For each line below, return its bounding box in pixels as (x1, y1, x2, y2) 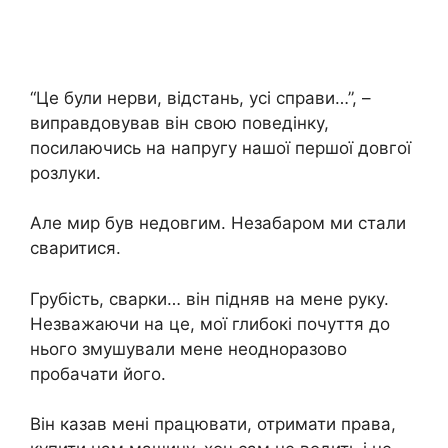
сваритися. (30, 238, 121, 259)
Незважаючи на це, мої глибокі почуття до (30, 313, 390, 334)
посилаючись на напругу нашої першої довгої (30, 137, 411, 158)
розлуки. (30, 162, 101, 183)
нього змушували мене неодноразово (30, 338, 347, 359)
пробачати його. (30, 363, 166, 384)
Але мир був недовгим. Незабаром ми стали (30, 213, 406, 234)
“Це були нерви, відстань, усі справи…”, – (30, 87, 371, 108)
